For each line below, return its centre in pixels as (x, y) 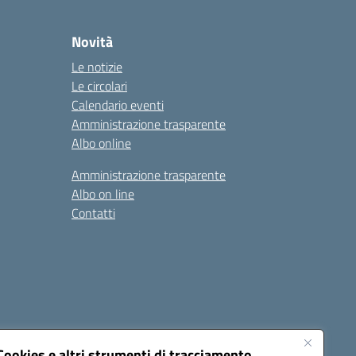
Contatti (93, 213)
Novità (92, 42)
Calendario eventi (118, 105)
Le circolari (99, 86)
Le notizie (97, 67)
